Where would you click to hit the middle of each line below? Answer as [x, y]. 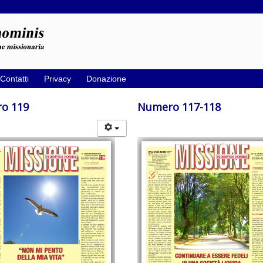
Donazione [106, 79]
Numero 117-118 [179, 107]
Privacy [58, 79]
